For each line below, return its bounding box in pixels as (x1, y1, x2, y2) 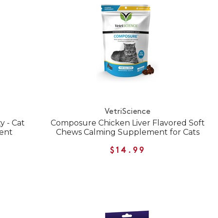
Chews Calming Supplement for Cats (55, 127, 200, 137)
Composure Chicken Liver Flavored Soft (50, 118, 205, 127)
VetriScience (105, 108, 151, 116)
